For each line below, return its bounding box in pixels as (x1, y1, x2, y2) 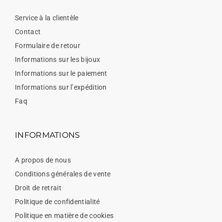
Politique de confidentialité (15, 198, 100, 206)
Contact (15, 28, 41, 36)
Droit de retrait (15, 184, 61, 192)
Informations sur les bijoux (15, 55, 101, 64)
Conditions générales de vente (15, 170, 111, 178)
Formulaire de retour (15, 42, 80, 50)
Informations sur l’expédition (15, 83, 107, 92)
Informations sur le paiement (15, 69, 108, 78)
